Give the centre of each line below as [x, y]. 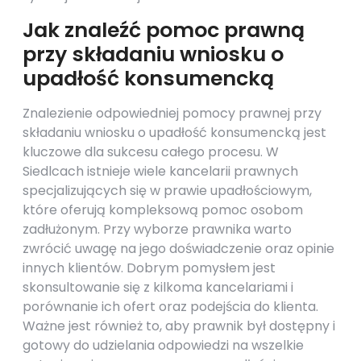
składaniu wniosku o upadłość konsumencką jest [174, 133]
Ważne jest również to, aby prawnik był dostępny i [179, 326]
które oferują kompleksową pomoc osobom [163, 210]
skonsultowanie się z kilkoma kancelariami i [158, 287]
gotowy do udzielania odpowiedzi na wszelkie [163, 345]
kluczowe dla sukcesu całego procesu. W [151, 152]
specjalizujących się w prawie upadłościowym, [167, 191]
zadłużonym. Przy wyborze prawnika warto [157, 229]
